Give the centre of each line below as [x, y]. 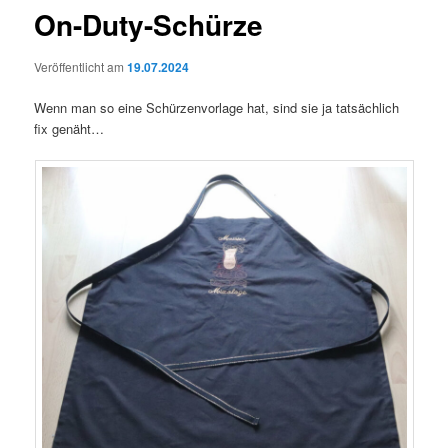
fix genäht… [69, 128]
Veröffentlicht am [81, 66]
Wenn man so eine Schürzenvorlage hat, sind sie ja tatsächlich [217, 107]
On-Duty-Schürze [149, 25]
